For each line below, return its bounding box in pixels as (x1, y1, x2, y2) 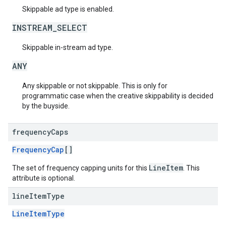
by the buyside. (22, 102, 70, 110)
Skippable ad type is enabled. (22, 5, 114, 13)
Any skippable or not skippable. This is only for (22, 82, 167, 90)
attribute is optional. (12, 174, 75, 182)
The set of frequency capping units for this (12, 164, 149, 172)
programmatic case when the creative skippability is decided (22, 92, 213, 100)
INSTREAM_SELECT (12, 22, 87, 33)
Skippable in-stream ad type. (22, 43, 113, 51)
